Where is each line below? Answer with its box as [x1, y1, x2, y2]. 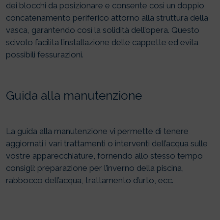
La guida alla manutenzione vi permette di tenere [6, 126, 189, 137]
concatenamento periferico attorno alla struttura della [6, 13, 208, 23]
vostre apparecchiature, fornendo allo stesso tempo [6, 151, 203, 161]
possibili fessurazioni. [6, 50, 83, 60]
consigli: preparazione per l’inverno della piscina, [6, 163, 184, 173]
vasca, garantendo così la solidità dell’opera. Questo [6, 25, 199, 35]
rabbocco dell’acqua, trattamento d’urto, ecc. [6, 175, 173, 186]
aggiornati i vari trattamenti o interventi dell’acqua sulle [6, 138, 208, 149]
